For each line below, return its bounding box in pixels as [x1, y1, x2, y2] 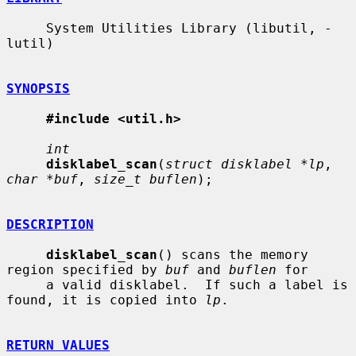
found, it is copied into [6, 292, 205, 308]
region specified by [6, 261, 165, 277]
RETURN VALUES [6, 337, 110, 353]
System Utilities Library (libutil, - [6, 20, 46, 36]
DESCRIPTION [6, 216, 94, 232]
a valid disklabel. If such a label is [6, 277, 46, 292]
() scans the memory [157, 246, 308, 262]
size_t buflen [94, 171, 197, 187]
